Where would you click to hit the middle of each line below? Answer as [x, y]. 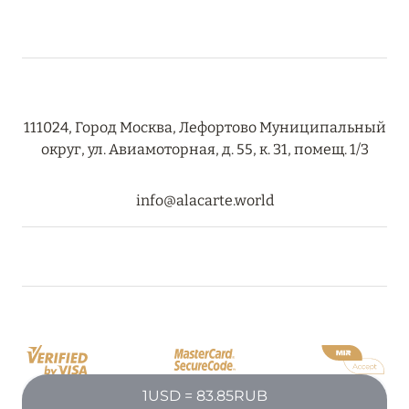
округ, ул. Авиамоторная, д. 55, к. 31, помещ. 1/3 [204, 150]
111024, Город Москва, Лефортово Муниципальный [204, 128]
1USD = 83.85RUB [204, 396]
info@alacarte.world [204, 201]
